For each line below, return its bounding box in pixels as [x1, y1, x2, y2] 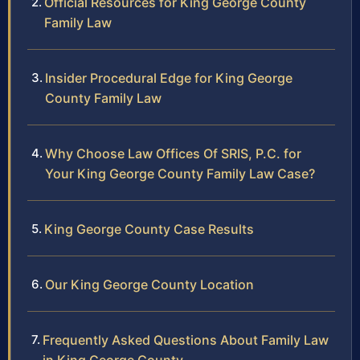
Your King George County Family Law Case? [45, 165, 315, 182]
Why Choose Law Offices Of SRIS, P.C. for [45, 145, 301, 162]
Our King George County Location [45, 276, 254, 292]
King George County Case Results [44, 220, 254, 237]
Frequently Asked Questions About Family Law [43, 331, 329, 348]
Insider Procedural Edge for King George [45, 69, 292, 86]
